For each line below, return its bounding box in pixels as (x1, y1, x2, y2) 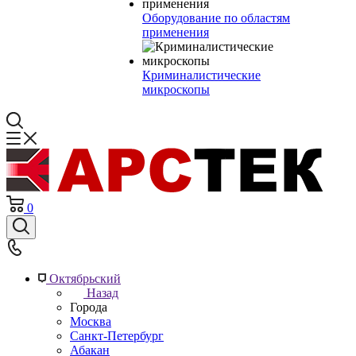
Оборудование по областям (142, 11, 290, 25)
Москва (70, 315, 111, 328)
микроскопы (142, 83, 210, 96)
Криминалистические (142, 68, 261, 82)
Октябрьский (49, 272, 121, 285)
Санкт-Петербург (70, 329, 164, 342)
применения (142, 25, 209, 39)
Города (70, 300, 107, 314)
